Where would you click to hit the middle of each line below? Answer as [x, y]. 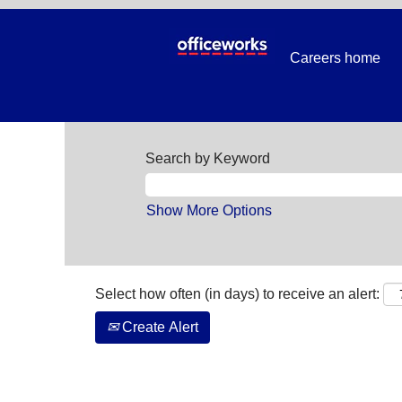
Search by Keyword [208, 158]
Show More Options [209, 210]
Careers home [335, 57]
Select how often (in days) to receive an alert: [237, 293]
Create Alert [158, 327]
